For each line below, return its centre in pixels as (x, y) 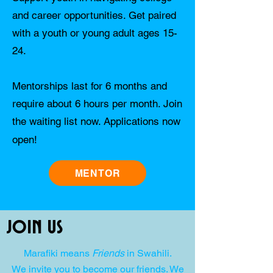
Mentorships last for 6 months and (90, 86)
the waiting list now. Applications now (96, 121)
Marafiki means (58, 253)
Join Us (34, 228)
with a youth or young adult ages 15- (95, 33)
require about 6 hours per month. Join (97, 104)
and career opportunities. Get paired (94, 15)
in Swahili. (148, 253)
